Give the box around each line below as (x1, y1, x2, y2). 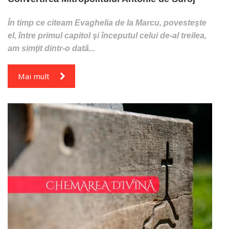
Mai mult (18, 71, 50, 81)
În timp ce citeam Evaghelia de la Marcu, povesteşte (8, 18, 207, 27)
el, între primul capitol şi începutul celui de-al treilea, (8, 31, 207, 40)
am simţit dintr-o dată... (8, 43, 95, 53)
